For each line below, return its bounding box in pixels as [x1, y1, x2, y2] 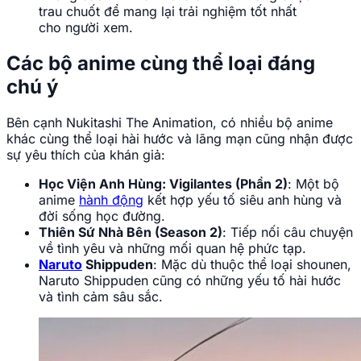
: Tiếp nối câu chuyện [222, 224, 353, 241]
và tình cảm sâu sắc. [39, 288, 163, 305]
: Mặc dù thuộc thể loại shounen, [153, 256, 351, 273]
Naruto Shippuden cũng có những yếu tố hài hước [39, 272, 341, 289]
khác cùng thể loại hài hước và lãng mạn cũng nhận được [6, 131, 353, 147]
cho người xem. [39, 19, 133, 36]
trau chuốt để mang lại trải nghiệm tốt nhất [39, 3, 297, 20]
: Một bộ [288, 176, 339, 193]
